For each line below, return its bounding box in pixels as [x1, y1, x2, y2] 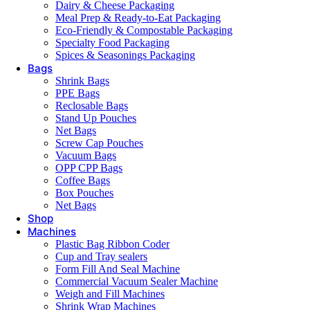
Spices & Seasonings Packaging [55, 48, 195, 61]
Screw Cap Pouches [55, 136, 143, 149]
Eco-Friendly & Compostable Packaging [55, 24, 232, 36]
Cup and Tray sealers [55, 250, 147, 262]
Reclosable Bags [55, 99, 128, 111]
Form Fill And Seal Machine [55, 262, 180, 275]
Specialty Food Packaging [55, 36, 170, 48]
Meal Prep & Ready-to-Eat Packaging [55, 11, 221, 24]
